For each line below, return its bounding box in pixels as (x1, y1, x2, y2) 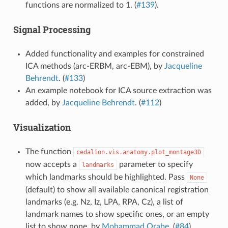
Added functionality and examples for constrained (25, 49, 204, 58)
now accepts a (25, 160, 79, 168)
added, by (25, 98, 62, 107)
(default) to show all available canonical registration (25, 185, 209, 194)
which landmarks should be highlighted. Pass (25, 173, 187, 181)
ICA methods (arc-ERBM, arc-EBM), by (25, 62, 164, 70)
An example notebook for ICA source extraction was (25, 86, 212, 95)
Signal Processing (13, 23, 91, 36)
